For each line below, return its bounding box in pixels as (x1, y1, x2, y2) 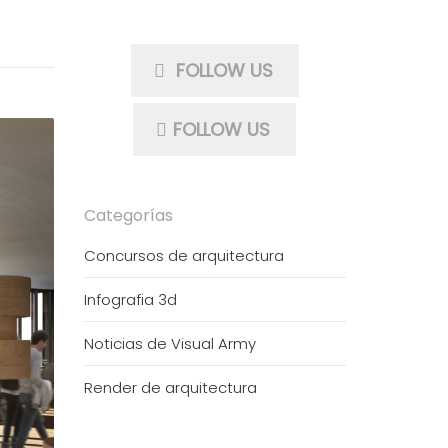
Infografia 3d (83, 289, 177, 310)
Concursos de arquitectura (83, 245, 284, 266)
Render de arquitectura (83, 377, 257, 398)
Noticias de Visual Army (83, 333, 256, 354)
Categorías (83, 204, 173, 227)
